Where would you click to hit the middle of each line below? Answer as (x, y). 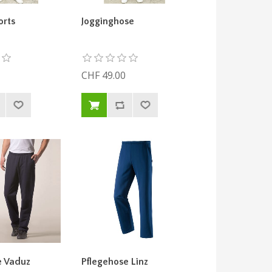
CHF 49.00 (103, 76)
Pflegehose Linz (114, 262)
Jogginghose (107, 22)
